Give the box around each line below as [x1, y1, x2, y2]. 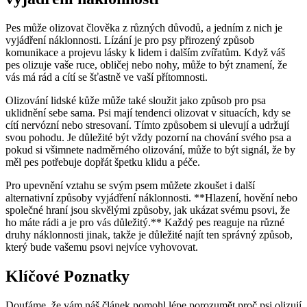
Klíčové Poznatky [5, 267, 130, 286]
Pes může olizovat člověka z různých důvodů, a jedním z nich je [5, 22, 282, 34]
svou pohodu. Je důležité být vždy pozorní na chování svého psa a [5, 132, 291, 144]
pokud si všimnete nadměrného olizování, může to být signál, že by [5, 144, 295, 156]
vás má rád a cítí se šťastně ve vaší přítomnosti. [5, 71, 208, 84]
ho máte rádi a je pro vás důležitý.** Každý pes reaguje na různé [5, 217, 284, 229]
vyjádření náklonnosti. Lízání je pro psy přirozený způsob [5, 34, 254, 47]
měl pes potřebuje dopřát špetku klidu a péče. [5, 156, 200, 169]
